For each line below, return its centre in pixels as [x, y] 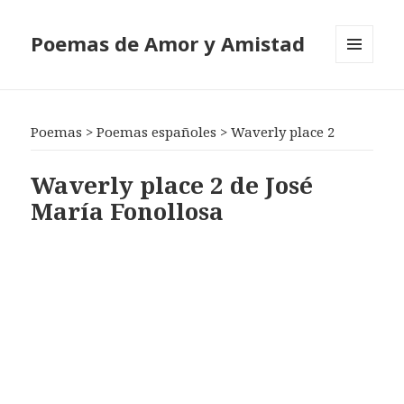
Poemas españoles [157, 132]
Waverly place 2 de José [172, 184]
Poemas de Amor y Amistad [168, 44]
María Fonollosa [128, 211]
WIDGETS [362, 101]
